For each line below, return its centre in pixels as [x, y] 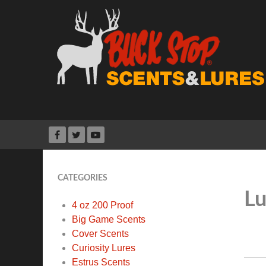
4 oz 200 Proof [102, 205]
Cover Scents [100, 234]
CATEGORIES [83, 178]
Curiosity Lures [104, 248]
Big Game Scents [109, 220]
